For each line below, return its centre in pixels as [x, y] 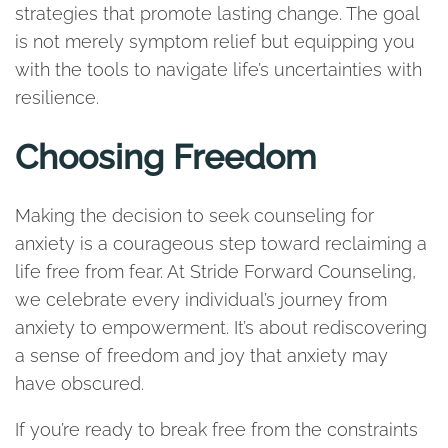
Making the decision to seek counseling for [194, 215]
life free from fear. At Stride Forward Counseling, [215, 271]
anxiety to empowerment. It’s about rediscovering [221, 327]
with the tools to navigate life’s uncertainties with [218, 69]
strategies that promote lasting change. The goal [217, 13]
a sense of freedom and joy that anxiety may [201, 355]
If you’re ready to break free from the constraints [216, 429]
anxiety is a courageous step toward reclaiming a [221, 243]
